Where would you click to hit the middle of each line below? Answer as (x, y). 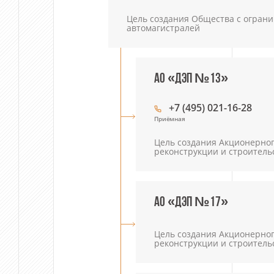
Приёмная (170, 119)
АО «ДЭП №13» (191, 79)
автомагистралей (163, 28)
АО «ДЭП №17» (191, 203)
